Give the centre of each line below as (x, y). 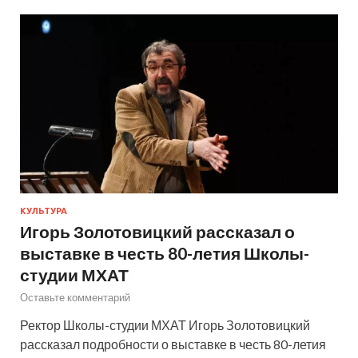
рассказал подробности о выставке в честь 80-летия (173, 344)
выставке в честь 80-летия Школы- (165, 253)
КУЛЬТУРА (44, 211)
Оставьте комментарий (75, 297)
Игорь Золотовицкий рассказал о (157, 231)
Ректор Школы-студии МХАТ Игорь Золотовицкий (165, 324)
